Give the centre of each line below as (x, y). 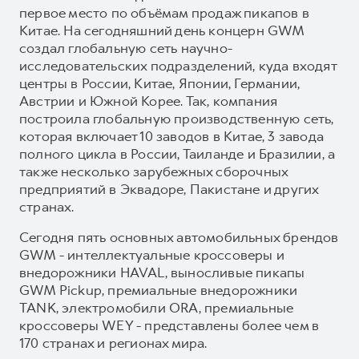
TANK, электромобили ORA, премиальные (157, 307)
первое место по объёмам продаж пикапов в (165, 12)
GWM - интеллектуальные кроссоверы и (152, 254)
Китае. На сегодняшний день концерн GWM (162, 30)
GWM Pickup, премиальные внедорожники (159, 290)
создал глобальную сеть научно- (126, 48)
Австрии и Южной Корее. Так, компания (149, 101)
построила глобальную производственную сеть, (177, 118)
